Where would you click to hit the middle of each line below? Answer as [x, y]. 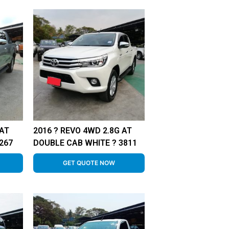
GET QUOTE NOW [89, 163]
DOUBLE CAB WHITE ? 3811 [85, 143]
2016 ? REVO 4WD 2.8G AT [82, 131]
